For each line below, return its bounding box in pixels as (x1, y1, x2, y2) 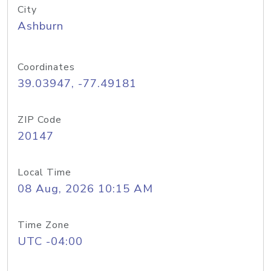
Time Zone (18, 218, 70, 232)
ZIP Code (18, 113, 62, 126)
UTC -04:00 (18, 233, 83, 249)
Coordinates (18, 60, 75, 74)
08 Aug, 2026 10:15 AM (18, 181, 153, 197)
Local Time (18, 166, 71, 179)
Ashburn (18, 18, 64, 34)
